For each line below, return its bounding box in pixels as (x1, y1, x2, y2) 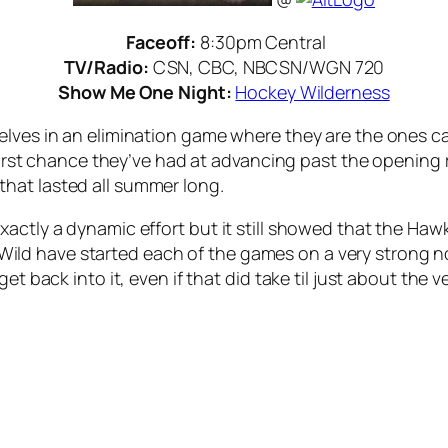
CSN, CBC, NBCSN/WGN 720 (152, 55, 385, 80)
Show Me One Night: (58, 80, 236, 105)
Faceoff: (126, 30, 197, 55)
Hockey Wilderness (235, 80, 390, 105)
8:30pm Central (196, 30, 326, 55)
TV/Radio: (63, 55, 153, 80)
